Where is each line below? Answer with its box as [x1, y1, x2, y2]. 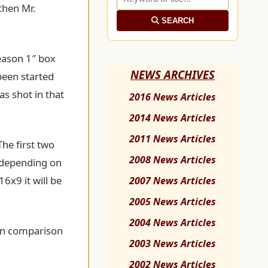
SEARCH [159, 16, 194, 26]
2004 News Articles [129, 216, 216, 230]
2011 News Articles [129, 132, 216, 146]
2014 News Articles [129, 111, 216, 125]
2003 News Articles [129, 237, 216, 251]
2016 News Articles [129, 90, 216, 104]
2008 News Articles [129, 153, 216, 167]
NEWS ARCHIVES [130, 67, 215, 83]
